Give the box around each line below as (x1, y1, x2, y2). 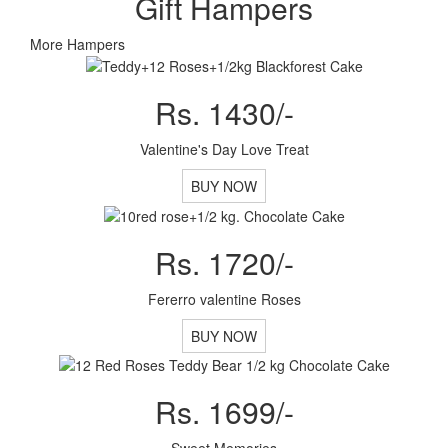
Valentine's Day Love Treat (139, 139, 309, 160)
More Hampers (30, 33, 125, 54)
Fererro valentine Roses (147, 288, 301, 309)
